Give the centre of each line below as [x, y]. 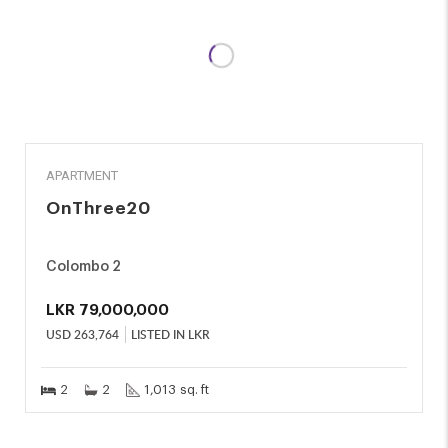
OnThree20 [98, 208]
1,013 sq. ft [176, 389]
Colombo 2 [83, 267]
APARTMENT [82, 175]
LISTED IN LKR [170, 334]
